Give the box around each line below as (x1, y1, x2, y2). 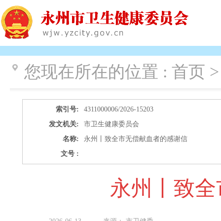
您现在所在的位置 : (24, 63, 172, 81)
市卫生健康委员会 (84, 120, 140, 128)
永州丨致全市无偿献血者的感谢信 (84, 135, 188, 143)
